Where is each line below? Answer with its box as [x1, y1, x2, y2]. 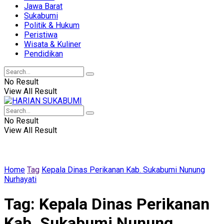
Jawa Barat [24, 1, 62, 11]
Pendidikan [24, 49, 63, 58]
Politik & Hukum [24, 20, 79, 30]
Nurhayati [4, 174, 36, 184]
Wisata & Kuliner [24, 39, 81, 49]
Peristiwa [24, 30, 57, 39]
